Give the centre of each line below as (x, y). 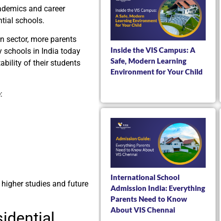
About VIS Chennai (143, 209)
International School (145, 177)
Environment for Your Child (157, 71)
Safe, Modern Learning (148, 60)
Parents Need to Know (149, 199)
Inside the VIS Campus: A (153, 50)
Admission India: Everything (158, 188)
